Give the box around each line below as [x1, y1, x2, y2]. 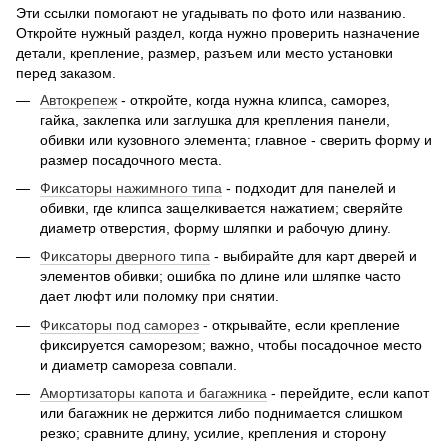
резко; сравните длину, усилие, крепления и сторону [40, 425, 386, 442]
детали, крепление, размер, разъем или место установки [16, 44, 393, 61]
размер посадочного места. [40, 151, 222, 168]
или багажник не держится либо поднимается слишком [40, 405, 403, 422]
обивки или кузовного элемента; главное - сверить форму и [40, 131, 432, 148]
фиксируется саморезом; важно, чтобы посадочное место [40, 336, 422, 353]
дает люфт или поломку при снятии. [40, 288, 279, 305]
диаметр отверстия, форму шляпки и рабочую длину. [40, 219, 391, 236]
